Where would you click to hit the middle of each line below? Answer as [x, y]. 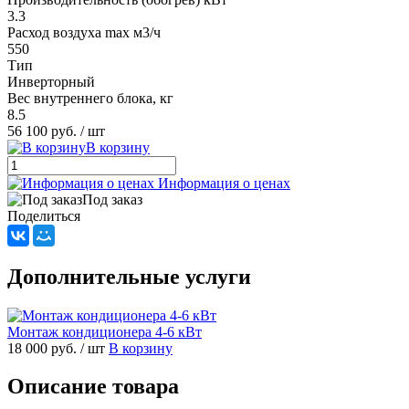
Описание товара [93, 387]
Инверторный [51, 81]
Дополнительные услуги [129, 276]
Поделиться [44, 215]
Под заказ [112, 199]
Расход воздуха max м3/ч [84, 32]
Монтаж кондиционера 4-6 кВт [105, 331]
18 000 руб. [44, 348]
